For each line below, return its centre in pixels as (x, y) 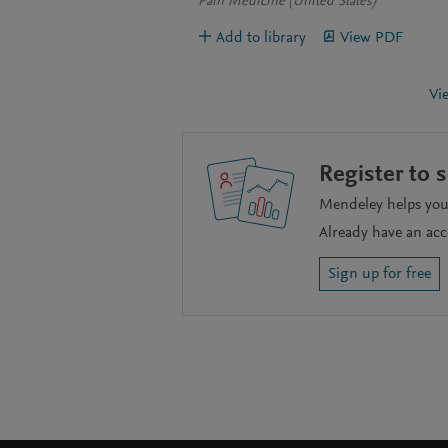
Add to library (261, 38)
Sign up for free (379, 274)
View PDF (371, 38)
